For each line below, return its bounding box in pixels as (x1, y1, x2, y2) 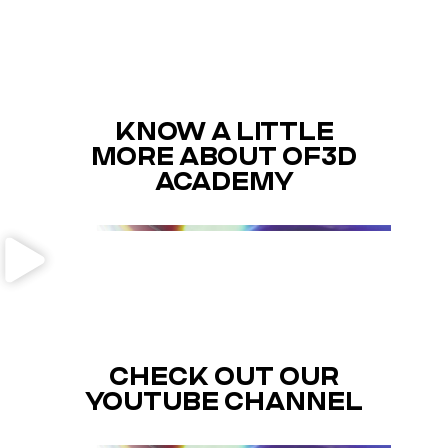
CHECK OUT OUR (109, 360, 339, 391)
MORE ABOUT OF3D (91, 140, 357, 171)
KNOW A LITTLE (114, 115, 334, 146)
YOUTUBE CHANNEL (85, 385, 363, 416)
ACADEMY (154, 165, 294, 196)
